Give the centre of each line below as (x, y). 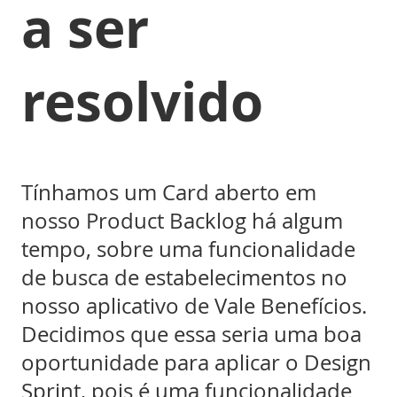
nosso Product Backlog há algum (182, 220)
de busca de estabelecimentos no (184, 277)
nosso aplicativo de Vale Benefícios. (194, 305)
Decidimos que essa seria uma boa (191, 334)
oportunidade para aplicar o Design (196, 362)
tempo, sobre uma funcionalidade (188, 249)
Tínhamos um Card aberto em (169, 192)
